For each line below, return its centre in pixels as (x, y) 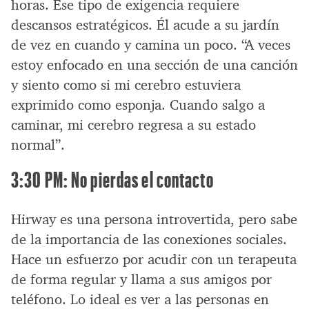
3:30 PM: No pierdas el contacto (112, 179)
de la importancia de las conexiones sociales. (149, 239)
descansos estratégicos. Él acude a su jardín (145, 24)
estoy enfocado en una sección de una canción (154, 64)
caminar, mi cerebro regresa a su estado (133, 124)
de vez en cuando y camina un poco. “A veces (151, 44)
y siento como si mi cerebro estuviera (126, 84)
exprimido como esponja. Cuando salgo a (138, 104)
